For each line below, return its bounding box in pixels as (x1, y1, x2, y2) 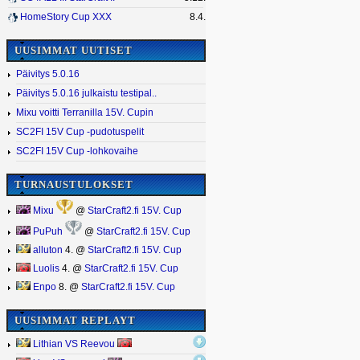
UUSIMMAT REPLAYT (14, 314, 136, 326)
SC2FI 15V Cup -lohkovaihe (16, 145, 138, 156)
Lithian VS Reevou (31, 338, 117, 349)
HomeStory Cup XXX (20, 12, 112, 22)
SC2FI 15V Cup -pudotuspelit (16, 126, 144, 137)
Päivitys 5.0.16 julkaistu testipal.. (16, 88, 157, 98)
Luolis (31, 264, 59, 274)
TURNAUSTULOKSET (14, 179, 133, 191)
